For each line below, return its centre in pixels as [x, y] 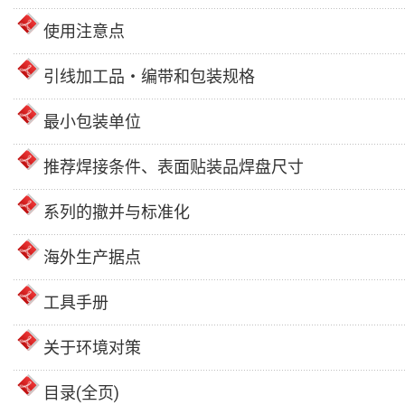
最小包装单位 [92, 121]
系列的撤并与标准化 [117, 212]
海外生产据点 [92, 257]
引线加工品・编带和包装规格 [149, 76]
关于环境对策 [92, 347]
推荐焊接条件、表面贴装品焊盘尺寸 [174, 166]
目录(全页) [81, 392]
